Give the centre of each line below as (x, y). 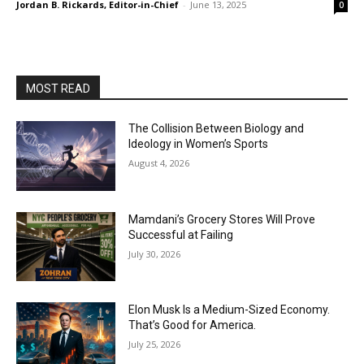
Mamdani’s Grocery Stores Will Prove (222, 219)
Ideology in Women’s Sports (199, 144)
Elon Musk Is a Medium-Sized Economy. (230, 310)
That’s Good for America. (193, 325)
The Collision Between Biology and (217, 128)
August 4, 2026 (159, 163)
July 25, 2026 (155, 344)
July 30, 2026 (155, 253)
